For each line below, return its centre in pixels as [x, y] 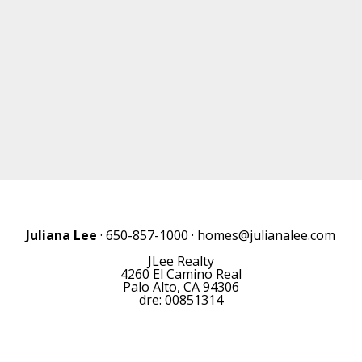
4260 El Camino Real [181, 274]
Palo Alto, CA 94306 [181, 287]
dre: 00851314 [181, 300]
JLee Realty [181, 261]
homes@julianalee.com [267, 235]
